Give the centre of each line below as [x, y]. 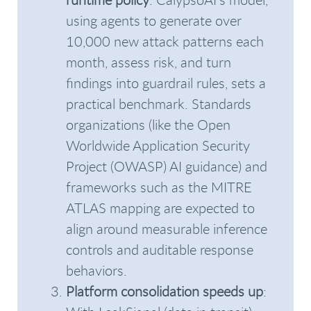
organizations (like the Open [148, 125]
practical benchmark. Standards [159, 104]
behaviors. [96, 270]
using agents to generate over [154, 20]
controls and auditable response [160, 250]
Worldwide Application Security [158, 145]
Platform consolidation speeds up [165, 291]
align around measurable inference [167, 229]
